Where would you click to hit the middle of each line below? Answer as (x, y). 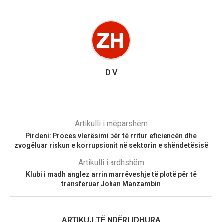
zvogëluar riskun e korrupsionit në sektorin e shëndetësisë (111, 145)
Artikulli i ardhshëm (111, 162)
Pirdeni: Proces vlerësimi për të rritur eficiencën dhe (111, 136)
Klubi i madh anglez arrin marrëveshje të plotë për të (111, 174)
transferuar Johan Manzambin (111, 184)
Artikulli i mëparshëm (111, 123)
